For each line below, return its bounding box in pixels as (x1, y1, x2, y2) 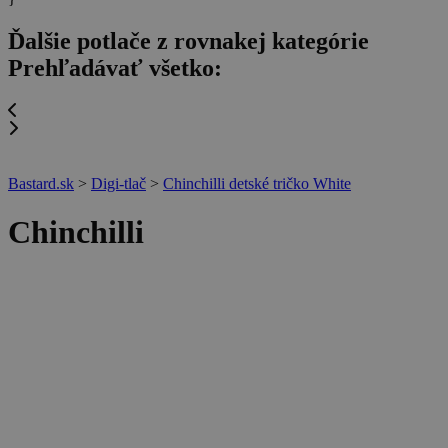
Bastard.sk (8, 174, 74, 192)
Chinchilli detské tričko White (163, 174, 351, 192)
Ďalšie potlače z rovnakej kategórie (8, 28, 369, 55)
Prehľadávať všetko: (8, 55, 222, 82)
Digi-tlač (91, 174, 146, 192)
